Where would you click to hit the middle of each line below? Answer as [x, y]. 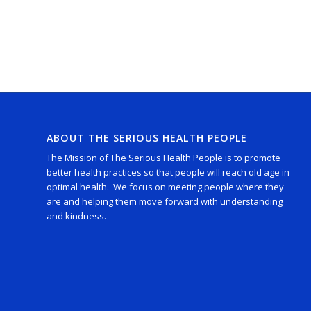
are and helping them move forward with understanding [165, 202]
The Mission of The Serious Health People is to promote [163, 158]
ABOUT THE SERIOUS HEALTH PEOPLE [147, 138]
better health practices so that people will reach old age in [168, 173]
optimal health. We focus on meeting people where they [165, 187]
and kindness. [76, 216]
